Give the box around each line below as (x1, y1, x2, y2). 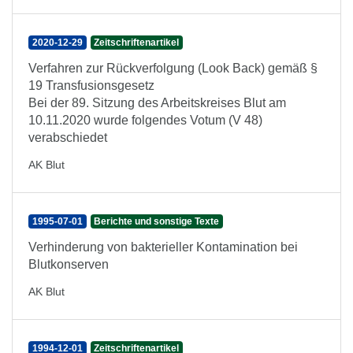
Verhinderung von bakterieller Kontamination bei (28, 240, 298, 254)
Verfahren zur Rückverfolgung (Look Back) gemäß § (28, 61, 318, 75)
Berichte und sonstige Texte (94, 216, 220, 227)
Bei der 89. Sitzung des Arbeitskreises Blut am (28, 96, 286, 110)
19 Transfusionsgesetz (28, 79, 154, 92)
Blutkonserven (28, 258, 109, 271)
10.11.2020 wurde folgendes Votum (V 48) (28, 113, 262, 127)
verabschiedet (28, 131, 107, 144)
